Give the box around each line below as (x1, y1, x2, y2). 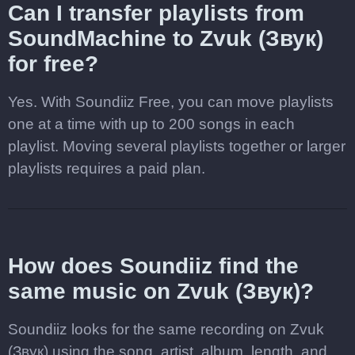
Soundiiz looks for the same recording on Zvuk (8, 321, 324, 338)
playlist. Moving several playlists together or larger (8, 138, 345, 155)
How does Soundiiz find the (8, 254, 299, 278)
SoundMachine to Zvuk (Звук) (8, 26, 323, 51)
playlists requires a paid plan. (8, 160, 205, 177)
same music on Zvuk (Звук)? (8, 279, 314, 303)
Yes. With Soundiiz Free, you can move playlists (8, 94, 334, 110)
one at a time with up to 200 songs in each (8, 116, 295, 132)
